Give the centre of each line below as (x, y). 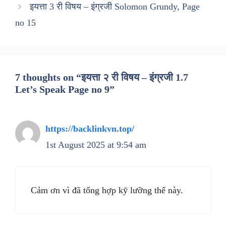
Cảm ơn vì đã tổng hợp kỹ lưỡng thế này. (107, 190)
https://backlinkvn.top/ (90, 129)
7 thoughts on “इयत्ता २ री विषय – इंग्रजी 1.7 (102, 77)
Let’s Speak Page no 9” (65, 90)
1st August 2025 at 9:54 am (96, 145)
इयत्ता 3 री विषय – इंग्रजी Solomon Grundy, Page (115, 7)
